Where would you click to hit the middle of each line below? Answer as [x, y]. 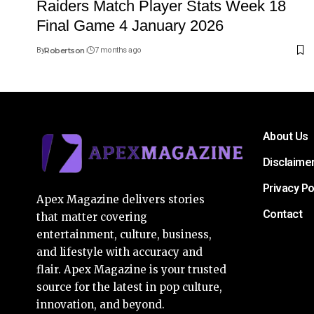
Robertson [64, 50]
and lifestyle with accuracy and [120, 252]
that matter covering [92, 217]
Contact [282, 214]
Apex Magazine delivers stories [121, 199]
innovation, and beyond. [101, 304]
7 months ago [118, 50]
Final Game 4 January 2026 [130, 25]
